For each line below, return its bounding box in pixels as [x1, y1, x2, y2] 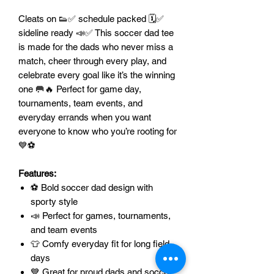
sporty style [31, 196, 78, 207]
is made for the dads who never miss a [18, 41, 173, 52]
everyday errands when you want [18, 111, 151, 122]
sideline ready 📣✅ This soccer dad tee [18, 27, 174, 38]
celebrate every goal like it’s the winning [18, 69, 175, 80]
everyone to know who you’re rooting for [18, 125, 177, 136]
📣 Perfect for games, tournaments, [31, 210, 171, 221]
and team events [31, 224, 97, 235]
